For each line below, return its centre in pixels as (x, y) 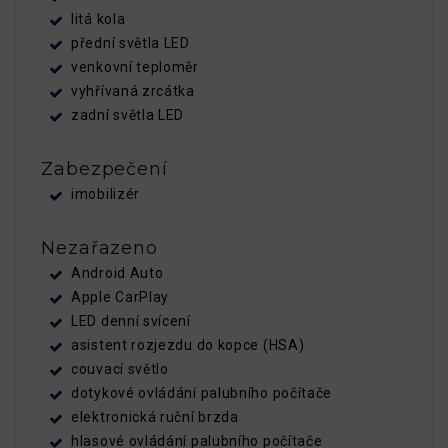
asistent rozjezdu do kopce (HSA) (188, 344)
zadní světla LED (128, 114)
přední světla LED (130, 42)
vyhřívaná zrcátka (133, 90)
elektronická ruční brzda (155, 416)
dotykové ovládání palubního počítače (202, 392)
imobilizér (105, 193)
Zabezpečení (104, 168)
